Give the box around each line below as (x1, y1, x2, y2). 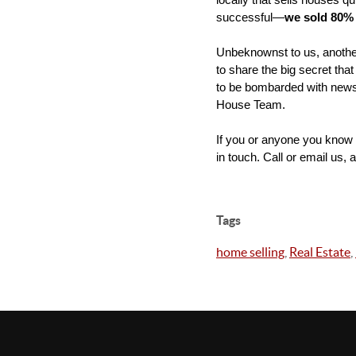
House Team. (216, 99, 285, 111)
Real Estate (289, 245, 350, 259)
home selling (216, 245, 284, 259)
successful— (216, 11, 284, 24)
